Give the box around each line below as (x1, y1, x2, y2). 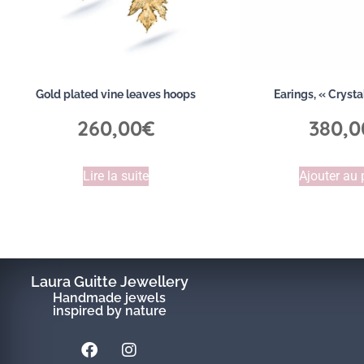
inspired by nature (52, 303, 167, 319)
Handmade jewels (53, 290, 167, 306)
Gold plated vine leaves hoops (36, 88, 196, 102)
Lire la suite (83, 167, 149, 184)
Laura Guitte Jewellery (30, 273, 188, 291)
